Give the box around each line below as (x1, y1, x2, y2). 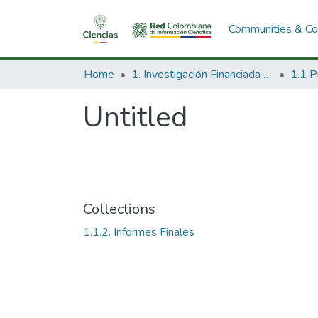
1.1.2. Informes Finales (83, 224, 194, 240)
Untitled (83, 98, 187, 136)
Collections (83, 199, 155, 219)
